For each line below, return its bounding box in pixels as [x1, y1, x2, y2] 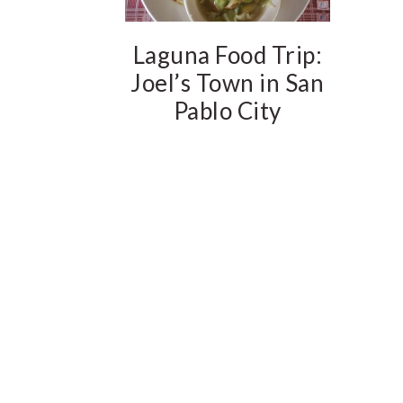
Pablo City [173, 96, 282, 126]
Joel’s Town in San [130, 68, 325, 98]
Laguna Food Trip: [132, 40, 323, 70]
